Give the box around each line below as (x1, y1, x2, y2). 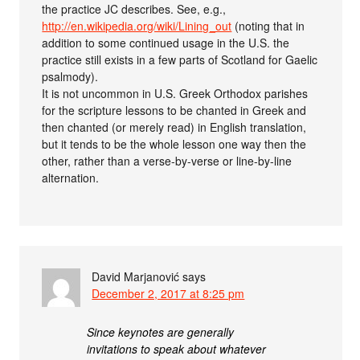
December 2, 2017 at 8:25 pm (92, 285, 245, 302)
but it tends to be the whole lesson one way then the (42, 136, 307, 153)
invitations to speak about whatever (87, 341, 267, 358)
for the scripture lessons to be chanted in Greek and (42, 102, 307, 119)
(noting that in (231, 18, 305, 35)
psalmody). (42, 68, 99, 85)
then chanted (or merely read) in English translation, (42, 119, 307, 136)
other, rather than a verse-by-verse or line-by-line (42, 153, 292, 170)
